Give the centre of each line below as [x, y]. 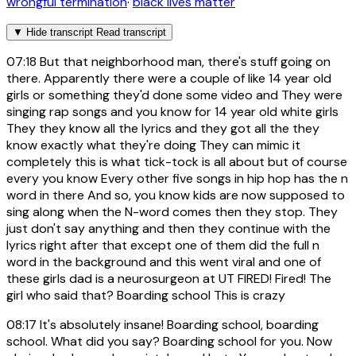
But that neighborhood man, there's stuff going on [184, 62]
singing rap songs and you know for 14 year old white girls [172, 112]
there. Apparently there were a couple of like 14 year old [169, 79]
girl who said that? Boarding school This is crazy [146, 296]
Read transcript [131, 33]
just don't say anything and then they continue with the [168, 229]
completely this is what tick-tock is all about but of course [177, 162]
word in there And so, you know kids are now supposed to [176, 195]
